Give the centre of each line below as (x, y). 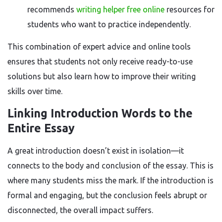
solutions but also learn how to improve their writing (102, 76)
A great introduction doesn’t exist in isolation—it (96, 151)
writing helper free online (120, 9)
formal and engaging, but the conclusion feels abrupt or (107, 195)
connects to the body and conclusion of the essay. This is (111, 166)
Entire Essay (41, 128)
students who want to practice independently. (109, 24)
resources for (190, 9)
